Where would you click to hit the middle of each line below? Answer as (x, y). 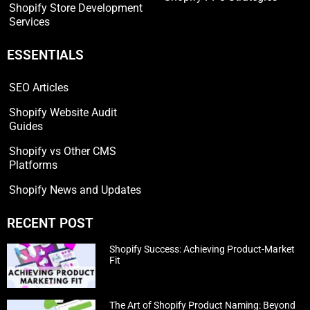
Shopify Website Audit (63, 113)
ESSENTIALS (45, 55)
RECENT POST (50, 224)
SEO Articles (39, 88)
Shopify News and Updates (75, 190)
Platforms (33, 165)
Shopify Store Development (76, 8)
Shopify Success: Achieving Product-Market (202, 249)
